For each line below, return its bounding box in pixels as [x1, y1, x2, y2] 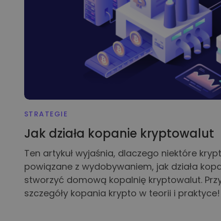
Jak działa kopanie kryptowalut [24, 125, 214, 142]
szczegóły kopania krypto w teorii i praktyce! [24, 186, 220, 199]
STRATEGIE [24, 109, 68, 119]
